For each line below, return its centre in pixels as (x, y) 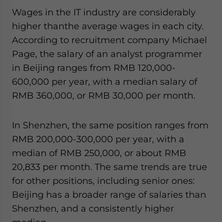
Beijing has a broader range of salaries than (109, 194)
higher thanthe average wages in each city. (108, 26)
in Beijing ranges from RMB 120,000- (94, 67)
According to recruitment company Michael (110, 40)
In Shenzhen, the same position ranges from (110, 125)
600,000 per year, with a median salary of (105, 81)
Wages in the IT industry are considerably (104, 12)
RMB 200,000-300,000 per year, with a (98, 139)
